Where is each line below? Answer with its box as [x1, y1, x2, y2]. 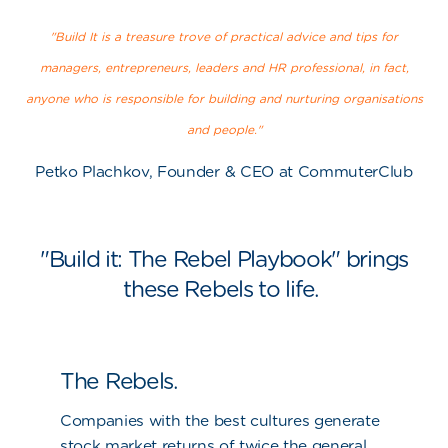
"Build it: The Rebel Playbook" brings [40, 245, 408, 273]
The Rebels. [60, 367, 178, 395]
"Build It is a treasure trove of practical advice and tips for [50, 29, 398, 45]
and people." [186, 122, 262, 138]
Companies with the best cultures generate [60, 411, 380, 431]
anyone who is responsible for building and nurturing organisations [25, 91, 423, 107]
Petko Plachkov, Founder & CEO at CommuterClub [35, 162, 413, 182]
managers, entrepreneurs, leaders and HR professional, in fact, [39, 60, 409, 76]
